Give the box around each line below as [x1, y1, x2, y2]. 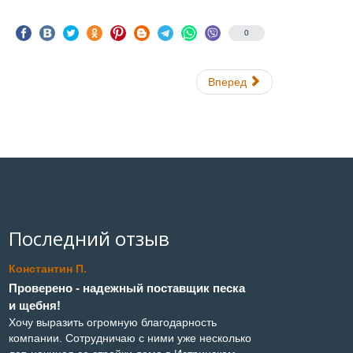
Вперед [208, 75, 247, 88]
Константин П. [9, 262, 87, 275]
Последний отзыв [9, 225, 169, 251]
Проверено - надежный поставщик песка [9, 281, 245, 295]
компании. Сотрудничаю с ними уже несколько [9, 332, 251, 345]
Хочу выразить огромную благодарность [9, 316, 217, 329]
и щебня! [9, 299, 61, 313]
